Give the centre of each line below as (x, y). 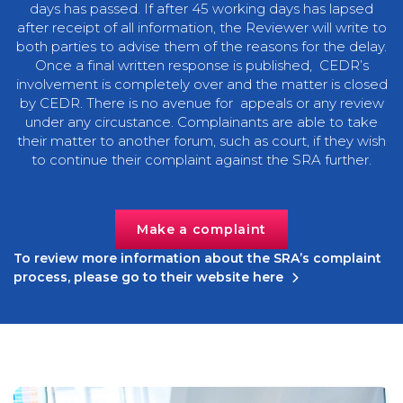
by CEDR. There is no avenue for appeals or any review (201, 103)
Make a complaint (201, 230)
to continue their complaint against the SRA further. (201, 160)
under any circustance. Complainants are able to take (201, 122)
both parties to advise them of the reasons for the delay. (201, 47)
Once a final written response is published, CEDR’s (201, 66)
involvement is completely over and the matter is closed (201, 85)
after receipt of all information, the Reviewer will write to (201, 28)
